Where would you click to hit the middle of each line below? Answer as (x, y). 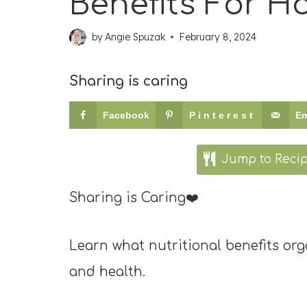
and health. (107, 271)
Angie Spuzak (135, 37)
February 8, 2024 (218, 37)
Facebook (126, 115)
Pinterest (222, 115)
